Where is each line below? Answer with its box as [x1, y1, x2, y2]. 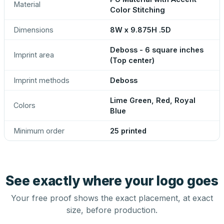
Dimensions [13, 25, 53, 34]
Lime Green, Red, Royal [110, 96, 195, 104]
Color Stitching [110, 5, 165, 14]
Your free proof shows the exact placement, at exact [11, 193, 213, 203]
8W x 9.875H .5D [110, 25, 171, 34]
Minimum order [13, 126, 64, 135]
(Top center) [110, 56, 154, 64]
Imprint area [13, 50, 54, 59]
